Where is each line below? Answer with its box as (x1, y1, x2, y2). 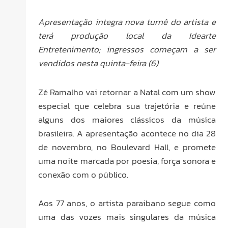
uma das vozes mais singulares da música (38, 210, 216, 224)
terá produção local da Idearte (38, 28, 216, 42)
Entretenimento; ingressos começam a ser (38, 42, 216, 56)
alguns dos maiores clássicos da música (38, 112, 216, 126)
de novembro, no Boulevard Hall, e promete (38, 140, 216, 154)
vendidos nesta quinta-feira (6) (38, 56, 158, 70)
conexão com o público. (38, 167, 128, 181)
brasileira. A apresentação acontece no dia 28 (38, 126, 216, 140)
